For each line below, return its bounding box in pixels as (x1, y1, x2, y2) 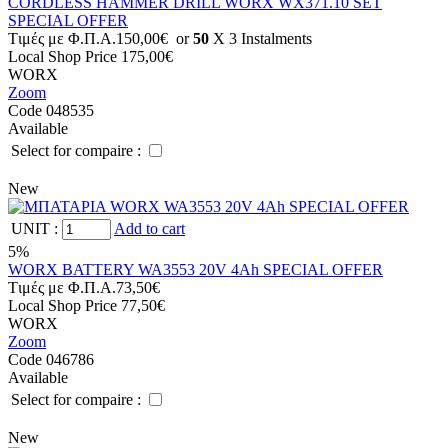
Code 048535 (8, 102, 94, 119)
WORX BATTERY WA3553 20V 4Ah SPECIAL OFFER (8, 261, 383, 278)
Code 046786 (8, 351, 94, 368)
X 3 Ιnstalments (209, 30, 312, 47)
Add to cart (114, 220, 185, 237)
